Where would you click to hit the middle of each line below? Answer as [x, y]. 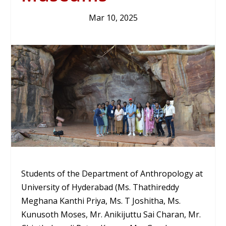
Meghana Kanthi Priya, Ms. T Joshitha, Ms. [101, 201]
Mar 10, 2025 [113, 18]
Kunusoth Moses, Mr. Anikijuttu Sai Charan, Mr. [111, 214]
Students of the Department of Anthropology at [112, 173]
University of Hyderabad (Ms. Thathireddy [100, 187]
